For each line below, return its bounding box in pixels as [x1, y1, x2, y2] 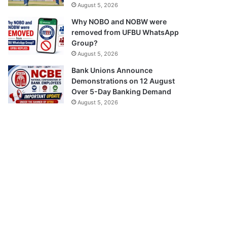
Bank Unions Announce [71, 65, 153, 74]
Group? [71, 38, 98, 47]
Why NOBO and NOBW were [71, 17, 167, 26]
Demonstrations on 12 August [71, 76, 175, 85]
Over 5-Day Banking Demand [71, 87, 172, 96]
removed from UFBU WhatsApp [71, 27, 179, 36]
